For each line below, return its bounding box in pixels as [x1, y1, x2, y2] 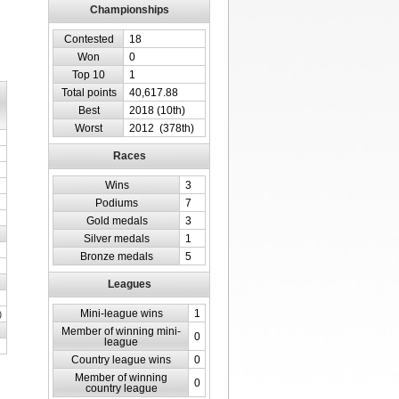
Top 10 [72, 69, 105, 80]
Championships [89, 3, 169, 16]
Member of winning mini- [61, 325, 181, 337]
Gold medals [85, 215, 148, 226]
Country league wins [71, 354, 171, 365]
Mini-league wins [79, 307, 163, 319]
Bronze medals [80, 250, 153, 262]
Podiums [95, 197, 138, 208]
